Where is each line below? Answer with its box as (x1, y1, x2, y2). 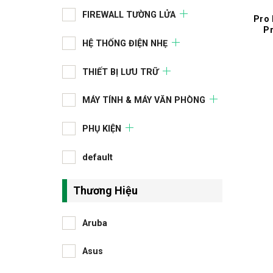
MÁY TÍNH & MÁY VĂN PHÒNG (82, 95, 205, 106)
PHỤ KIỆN (82, 124, 121, 135)
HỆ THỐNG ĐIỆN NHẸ (82, 38, 168, 49)
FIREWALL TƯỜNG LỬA (82, 10, 175, 21)
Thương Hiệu (73, 183, 138, 197)
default (82, 152, 113, 163)
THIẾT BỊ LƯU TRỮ (82, 66, 158, 77)
